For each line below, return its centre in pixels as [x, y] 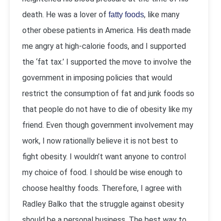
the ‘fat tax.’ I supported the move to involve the [107, 62]
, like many [162, 15]
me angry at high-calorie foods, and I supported [104, 46]
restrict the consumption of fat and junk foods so [108, 93]
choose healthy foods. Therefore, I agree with [102, 188]
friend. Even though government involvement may [108, 125]
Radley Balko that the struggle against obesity [103, 204]
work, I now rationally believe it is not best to [100, 141]
